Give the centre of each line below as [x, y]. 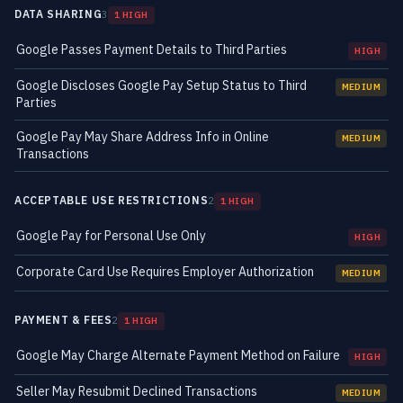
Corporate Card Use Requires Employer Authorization [165, 272]
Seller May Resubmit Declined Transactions [137, 391]
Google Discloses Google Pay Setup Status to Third [161, 85]
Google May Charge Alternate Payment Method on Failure [178, 355]
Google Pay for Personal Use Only [111, 236]
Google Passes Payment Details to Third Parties [152, 49]
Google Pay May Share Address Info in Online [143, 137]
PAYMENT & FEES [63, 320]
